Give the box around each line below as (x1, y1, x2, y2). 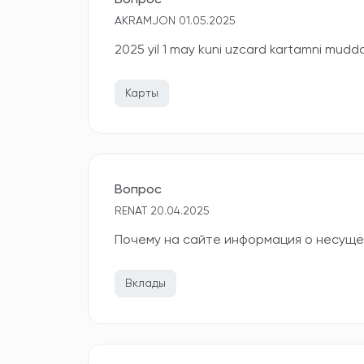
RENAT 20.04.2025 (115, 206, 210, 217)
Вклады (125, 278, 166, 289)
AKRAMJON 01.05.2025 (115, 15, 236, 27)
